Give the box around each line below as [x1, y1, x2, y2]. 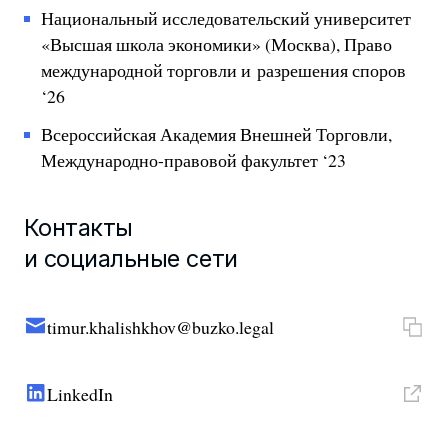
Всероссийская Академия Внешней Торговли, [41, 122, 393, 147]
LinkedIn [47, 381, 114, 406]
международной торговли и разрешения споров [41, 58, 407, 83]
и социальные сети [23, 243, 238, 273]
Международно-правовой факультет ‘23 [41, 148, 347, 173]
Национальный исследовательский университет [41, 6, 412, 31]
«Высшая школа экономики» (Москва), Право [41, 32, 393, 57]
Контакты [23, 212, 133, 242]
